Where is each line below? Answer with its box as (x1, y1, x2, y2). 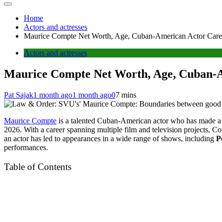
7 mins (115, 90, 136, 99)
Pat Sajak (4, 90, 33, 99)
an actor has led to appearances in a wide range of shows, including (4, 134, 216, 143)
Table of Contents (4, 162, 71, 172)
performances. (4, 143, 48, 152)
